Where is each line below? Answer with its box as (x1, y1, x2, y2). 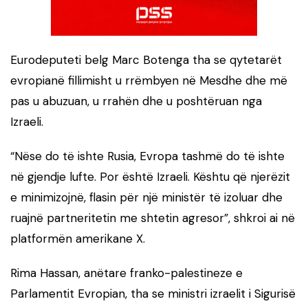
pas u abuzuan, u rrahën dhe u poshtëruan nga (10, 93, 262, 109)
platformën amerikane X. (10, 230, 145, 246)
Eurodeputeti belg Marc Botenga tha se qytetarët (10, 52, 282, 67)
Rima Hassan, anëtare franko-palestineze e (10, 265, 243, 280)
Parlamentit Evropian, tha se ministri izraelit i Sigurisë (10, 285, 296, 301)
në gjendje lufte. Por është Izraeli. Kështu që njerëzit (10, 168, 290, 184)
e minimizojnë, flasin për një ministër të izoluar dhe (10, 189, 283, 205)
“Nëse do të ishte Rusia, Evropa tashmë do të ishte (10, 148, 285, 164)
